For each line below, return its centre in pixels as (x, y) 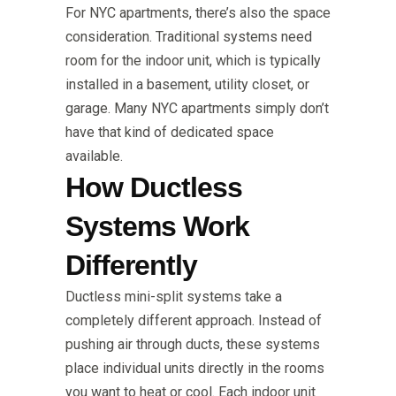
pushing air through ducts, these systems (193, 345)
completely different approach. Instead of (194, 321)
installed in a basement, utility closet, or (187, 85)
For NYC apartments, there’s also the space (198, 13)
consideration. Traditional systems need (189, 37)
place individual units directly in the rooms (195, 369)
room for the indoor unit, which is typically (193, 61)
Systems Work (157, 227)
